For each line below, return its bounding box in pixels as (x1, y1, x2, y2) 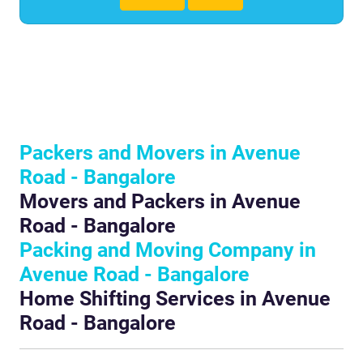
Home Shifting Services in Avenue (19, 287, 331, 311)
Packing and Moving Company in (19, 238, 316, 263)
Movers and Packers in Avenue (19, 190, 301, 214)
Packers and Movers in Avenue (19, 141, 301, 165)
